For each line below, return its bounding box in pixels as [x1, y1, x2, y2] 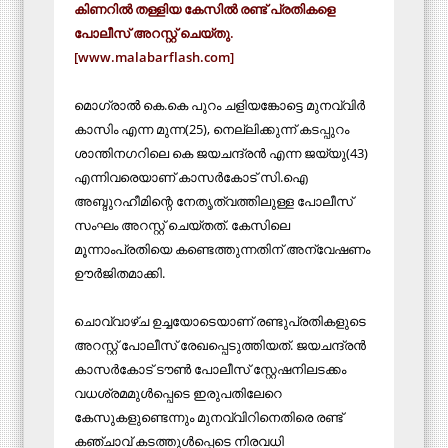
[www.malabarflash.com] [74, 47, 234, 66]
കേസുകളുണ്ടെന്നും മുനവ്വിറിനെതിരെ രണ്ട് [74, 407, 343, 426]
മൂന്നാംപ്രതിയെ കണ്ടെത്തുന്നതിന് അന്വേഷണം [74, 239, 370, 258]
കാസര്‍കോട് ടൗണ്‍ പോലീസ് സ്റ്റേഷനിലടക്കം [74, 359, 346, 378]
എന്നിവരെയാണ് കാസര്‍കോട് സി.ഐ [74, 167, 308, 186]
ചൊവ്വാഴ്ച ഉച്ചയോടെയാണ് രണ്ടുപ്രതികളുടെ [74, 311, 366, 330]
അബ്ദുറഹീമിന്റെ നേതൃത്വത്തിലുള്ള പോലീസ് [74, 191, 353, 210]
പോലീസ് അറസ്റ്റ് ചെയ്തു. [74, 23, 234, 42]
